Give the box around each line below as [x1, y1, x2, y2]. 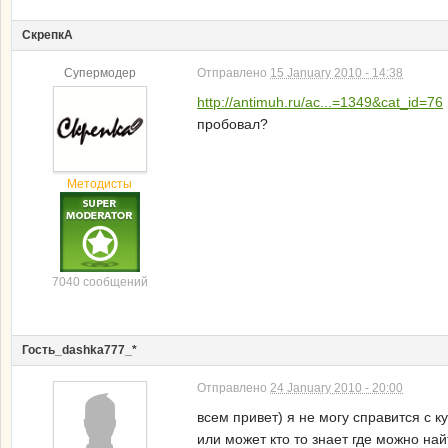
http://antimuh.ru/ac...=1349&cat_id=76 [197, 94, 443, 110]
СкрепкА [22, 28, 73, 42]
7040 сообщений [51, 274, 148, 289]
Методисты [67, 176, 132, 191]
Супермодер [63, 66, 136, 80]
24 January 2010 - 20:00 [270, 380, 403, 395]
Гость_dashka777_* [22, 342, 137, 357]
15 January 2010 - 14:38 [270, 66, 403, 80]
